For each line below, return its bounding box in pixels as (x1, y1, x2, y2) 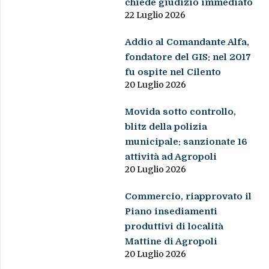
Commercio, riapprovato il (125, 191, 252, 202)
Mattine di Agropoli (125, 236, 218, 247)
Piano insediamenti (125, 206, 218, 217)
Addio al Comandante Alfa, (125, 37, 250, 48)
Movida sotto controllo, (125, 106, 237, 118)
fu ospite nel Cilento (125, 67, 222, 78)
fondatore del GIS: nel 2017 (125, 52, 252, 63)
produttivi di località (125, 221, 224, 232)
